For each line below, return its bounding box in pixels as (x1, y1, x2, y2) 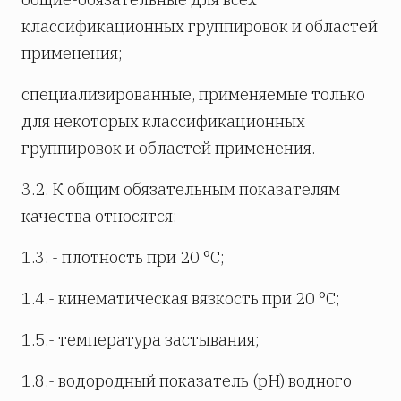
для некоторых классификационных (21, 111, 305, 132)
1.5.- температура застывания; (21, 329, 260, 351)
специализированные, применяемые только (21, 84, 365, 106)
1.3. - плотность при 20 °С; (21, 247, 225, 269)
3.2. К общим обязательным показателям (21, 179, 340, 200)
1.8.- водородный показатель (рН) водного (21, 371, 352, 392)
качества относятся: (21, 206, 177, 227)
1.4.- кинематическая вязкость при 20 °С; (21, 288, 340, 310)
